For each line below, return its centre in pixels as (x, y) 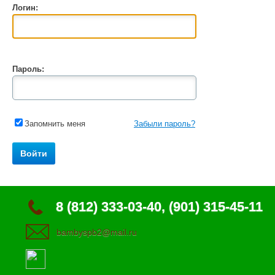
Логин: (25, 8)
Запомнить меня (55, 124)
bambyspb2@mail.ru (97, 232)
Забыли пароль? (165, 124)
